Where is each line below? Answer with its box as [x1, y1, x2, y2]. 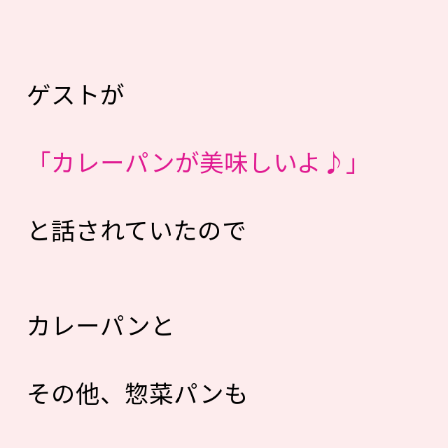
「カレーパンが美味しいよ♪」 [26, 143, 371, 179]
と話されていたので [26, 211, 247, 247]
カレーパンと [26, 307, 176, 343]
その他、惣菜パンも [26, 374, 249, 410]
